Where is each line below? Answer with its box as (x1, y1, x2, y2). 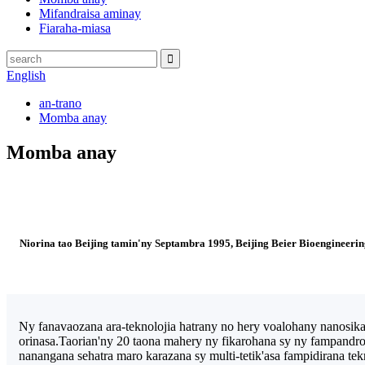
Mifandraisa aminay (39, 7, 141, 20)
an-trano (39, 96, 81, 110)
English (7, 68, 46, 82)
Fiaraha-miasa (39, 21, 111, 35)
